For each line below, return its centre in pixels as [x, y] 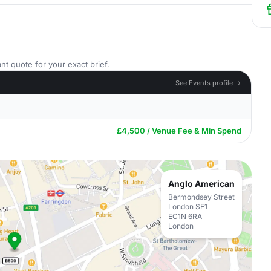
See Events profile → [208, 83]
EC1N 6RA [185, 216]
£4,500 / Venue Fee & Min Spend [179, 131]
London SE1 [188, 207]
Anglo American [201, 184]
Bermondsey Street [201, 197]
